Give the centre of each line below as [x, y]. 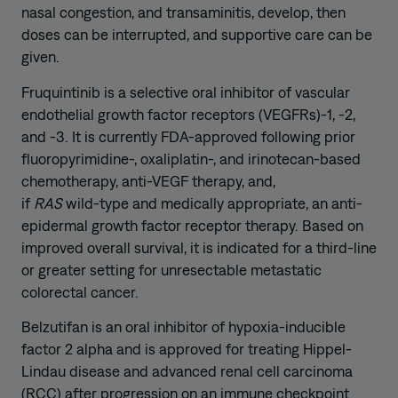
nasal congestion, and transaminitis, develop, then [183, 13]
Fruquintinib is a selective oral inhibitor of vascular [186, 92]
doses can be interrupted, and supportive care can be [197, 35]
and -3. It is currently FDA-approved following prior [188, 136]
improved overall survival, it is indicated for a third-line [199, 247]
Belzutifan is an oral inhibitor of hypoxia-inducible [183, 327]
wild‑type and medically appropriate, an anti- [212, 203]
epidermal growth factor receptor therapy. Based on [192, 225]
